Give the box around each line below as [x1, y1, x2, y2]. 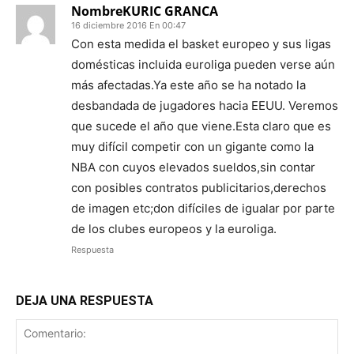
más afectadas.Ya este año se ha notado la [71, 77, 306, 92]
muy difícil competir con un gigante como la [71, 138, 314, 154]
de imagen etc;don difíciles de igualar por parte [71, 200, 335, 216]
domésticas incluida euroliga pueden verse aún [71, 56, 335, 72]
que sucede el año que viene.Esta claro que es [71, 118, 331, 134]
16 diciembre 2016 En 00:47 [71, 19, 186, 31]
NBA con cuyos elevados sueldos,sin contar [71, 159, 315, 175]
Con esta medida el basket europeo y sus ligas [71, 36, 331, 51]
